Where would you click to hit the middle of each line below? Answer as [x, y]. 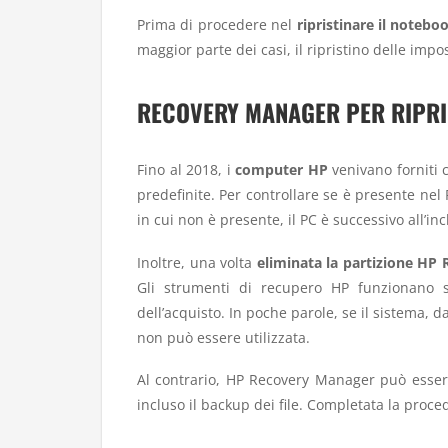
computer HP [281, 170]
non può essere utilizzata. [223, 337]
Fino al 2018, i [186, 170]
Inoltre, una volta [197, 262]
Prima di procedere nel [217, 25]
